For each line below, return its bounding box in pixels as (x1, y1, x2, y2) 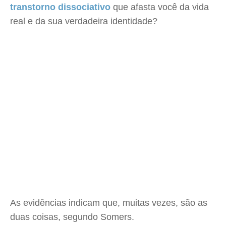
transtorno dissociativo (10, 2, 110, 12)
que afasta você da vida (110, 2, 209, 12)
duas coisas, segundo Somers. (10, 212, 134, 222)
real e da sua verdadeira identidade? (10, 16, 157, 26)
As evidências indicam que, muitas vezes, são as (10, 198, 207, 208)
